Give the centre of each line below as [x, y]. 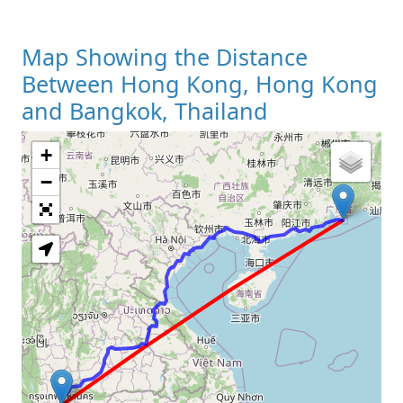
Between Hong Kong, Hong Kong [200, 83]
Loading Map [201, 193]
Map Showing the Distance [165, 56]
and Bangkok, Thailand [145, 110]
